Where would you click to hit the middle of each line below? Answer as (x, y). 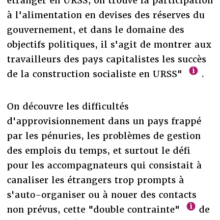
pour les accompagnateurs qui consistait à (104, 165)
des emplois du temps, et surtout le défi (98, 150)
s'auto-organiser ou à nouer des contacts (101, 194)
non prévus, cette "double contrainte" (95, 209)
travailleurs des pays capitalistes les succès (106, 59)
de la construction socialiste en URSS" (96, 74)
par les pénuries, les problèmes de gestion (104, 136)
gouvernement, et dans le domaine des (95, 29)
